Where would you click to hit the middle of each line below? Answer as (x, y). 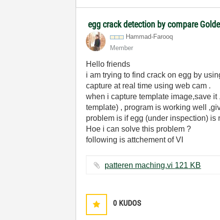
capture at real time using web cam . (149, 86)
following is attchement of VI (136, 140)
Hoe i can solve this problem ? (139, 129)
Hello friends (109, 64)
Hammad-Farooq (150, 37)
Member (122, 48)
